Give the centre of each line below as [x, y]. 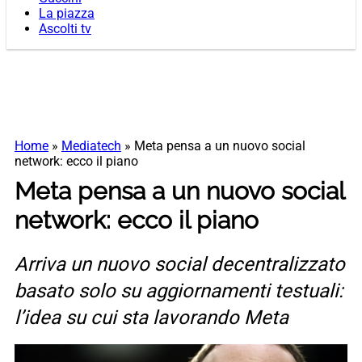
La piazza [67, 14]
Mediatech [91, 146]
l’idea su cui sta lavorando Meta [152, 318]
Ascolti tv [65, 29]
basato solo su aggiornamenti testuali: [179, 291]
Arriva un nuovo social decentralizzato [180, 265]
